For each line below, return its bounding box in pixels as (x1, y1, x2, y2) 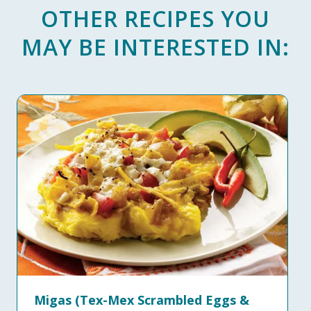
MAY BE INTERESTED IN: (22, 32, 289, 62)
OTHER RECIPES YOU (41, 3, 270, 33)
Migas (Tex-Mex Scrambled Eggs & (34, 291, 249, 308)
